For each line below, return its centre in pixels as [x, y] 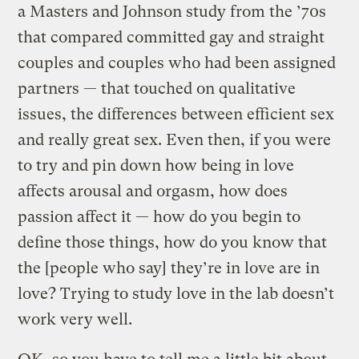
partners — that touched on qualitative [157, 88]
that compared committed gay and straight [171, 37]
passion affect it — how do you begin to [159, 216]
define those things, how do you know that [173, 242]
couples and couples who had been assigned [177, 63]
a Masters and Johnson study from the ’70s [172, 11]
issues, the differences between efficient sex [176, 114]
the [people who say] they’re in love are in [169, 268]
